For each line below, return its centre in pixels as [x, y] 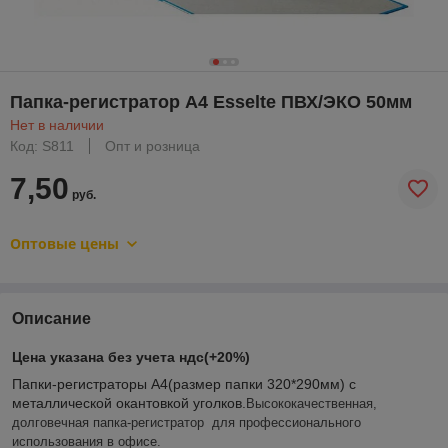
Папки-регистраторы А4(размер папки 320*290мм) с [184, 383]
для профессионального [284, 422]
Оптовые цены [64, 243]
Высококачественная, [311, 403]
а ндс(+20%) [208, 356]
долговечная [52, 422]
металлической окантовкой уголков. [129, 402]
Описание [51, 318]
